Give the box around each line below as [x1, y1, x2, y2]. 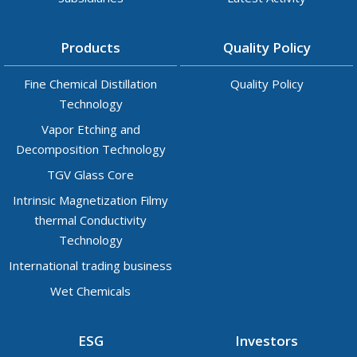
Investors [235, 331, 298, 350]
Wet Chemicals [50, 283, 131, 299]
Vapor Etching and [41, 121, 140, 137]
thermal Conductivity [34, 212, 147, 228]
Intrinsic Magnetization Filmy [13, 192, 168, 208]
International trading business [9, 257, 172, 273]
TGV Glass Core [47, 167, 134, 182]
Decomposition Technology [15, 141, 166, 157]
